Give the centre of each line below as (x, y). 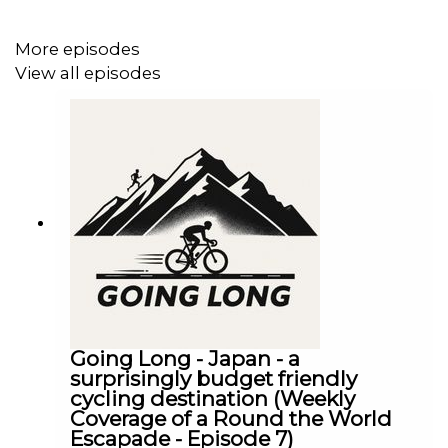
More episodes (77, 48)
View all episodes (88, 72)
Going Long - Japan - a (185, 359)
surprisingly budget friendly (213, 379)
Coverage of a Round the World (231, 419)
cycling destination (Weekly (212, 399)
